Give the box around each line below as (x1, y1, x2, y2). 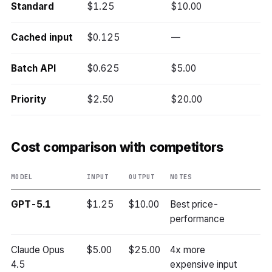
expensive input (170, 259, 237, 271)
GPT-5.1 (11, 199, 52, 211)
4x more (170, 244, 206, 256)
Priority (11, 93, 46, 106)
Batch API (11, 63, 56, 75)
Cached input (11, 32, 73, 44)
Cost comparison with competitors (11, 139, 224, 155)
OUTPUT (129, 172, 155, 182)
